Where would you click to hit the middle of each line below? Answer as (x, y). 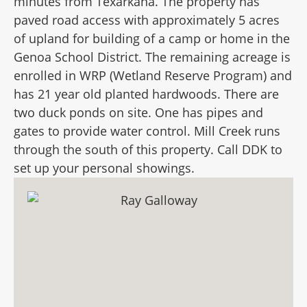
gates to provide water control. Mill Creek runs (147, 131)
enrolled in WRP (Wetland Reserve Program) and (153, 75)
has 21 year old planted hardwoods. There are (146, 94)
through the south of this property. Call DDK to (148, 149)
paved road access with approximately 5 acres (147, 20)
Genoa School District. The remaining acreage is (152, 57)
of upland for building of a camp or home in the (152, 38)
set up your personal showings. (104, 168)
